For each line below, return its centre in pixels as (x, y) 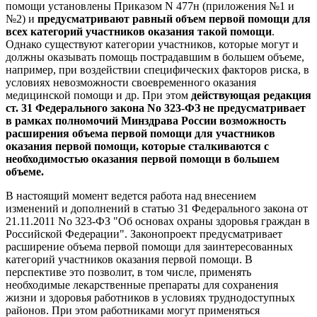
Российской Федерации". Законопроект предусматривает (144, 234)
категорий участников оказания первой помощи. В (129, 259)
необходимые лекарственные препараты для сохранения (142, 284)
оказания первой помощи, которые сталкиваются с (137, 146)
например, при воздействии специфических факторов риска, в (157, 69)
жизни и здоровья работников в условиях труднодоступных (150, 297)
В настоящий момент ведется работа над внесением (131, 195)
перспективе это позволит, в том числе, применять (128, 272)
